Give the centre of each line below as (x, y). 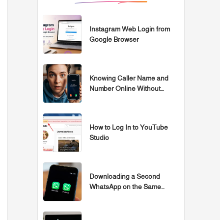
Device (100, 207)
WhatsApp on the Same (125, 186)
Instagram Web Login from (130, 29)
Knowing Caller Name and (129, 78)
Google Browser (114, 39)
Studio (99, 137)
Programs (104, 98)
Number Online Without (125, 88)
